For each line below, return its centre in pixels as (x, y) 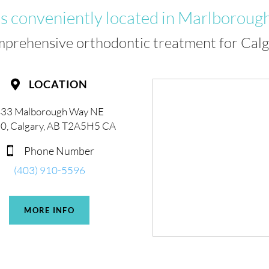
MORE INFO (50, 210)
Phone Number (59, 151)
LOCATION (59, 84)
